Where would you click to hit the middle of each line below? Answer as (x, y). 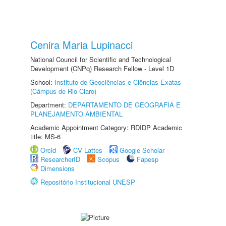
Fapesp (148, 159)
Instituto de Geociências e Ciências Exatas (118, 82)
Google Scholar (142, 150)
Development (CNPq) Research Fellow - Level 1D (102, 68)
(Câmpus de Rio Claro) (63, 91)
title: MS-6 (45, 136)
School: (42, 82)
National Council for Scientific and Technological (101, 59)
